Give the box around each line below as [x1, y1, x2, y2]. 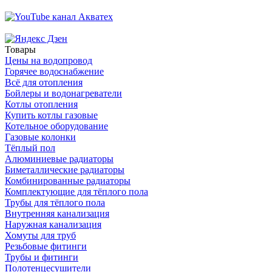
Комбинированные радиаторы [5, 175, 131, 186]
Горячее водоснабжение [5, 66, 104, 77]
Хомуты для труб [5, 230, 76, 241]
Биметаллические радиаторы [5, 165, 124, 175]
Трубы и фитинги [5, 252, 78, 263]
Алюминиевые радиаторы [5, 154, 114, 165]
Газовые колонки [5, 132, 76, 143]
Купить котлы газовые [5, 110, 98, 121]
